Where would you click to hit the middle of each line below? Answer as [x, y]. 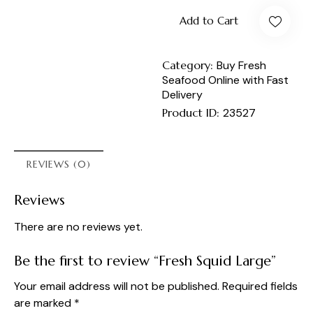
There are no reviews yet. [78, 226]
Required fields [260, 286]
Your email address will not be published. [117, 286]
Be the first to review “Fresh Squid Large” [145, 261]
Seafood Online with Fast [226, 80]
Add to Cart [209, 21]
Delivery [183, 94]
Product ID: [193, 112]
